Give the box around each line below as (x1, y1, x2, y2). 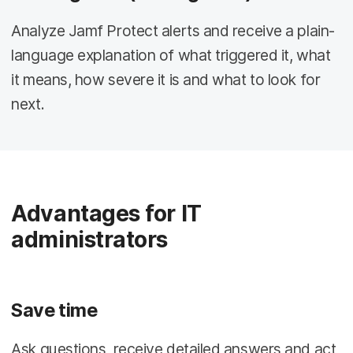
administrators (11, 225, 169, 253)
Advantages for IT (11, 199, 202, 227)
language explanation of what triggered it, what (11, 46, 331, 65)
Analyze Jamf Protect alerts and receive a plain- (11, 21, 335, 41)
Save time (11, 298, 98, 321)
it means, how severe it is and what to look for (11, 70, 321, 90)
